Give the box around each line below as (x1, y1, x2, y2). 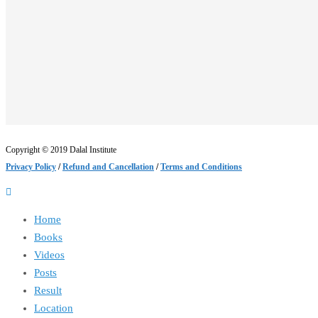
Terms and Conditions (160, 161, 242, 172)
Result (34, 284, 62, 296)
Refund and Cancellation (62, 161, 154, 172)
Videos (34, 248, 65, 261)
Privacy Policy (6, 161, 56, 172)
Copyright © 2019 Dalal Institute (6, 144, 116, 155)
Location (34, 302, 73, 314)
